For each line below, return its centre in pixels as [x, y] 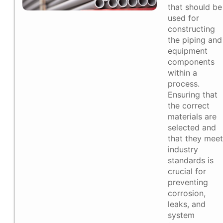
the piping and [195, 40]
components [191, 62]
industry [183, 150]
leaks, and [187, 204]
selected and [192, 128]
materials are [192, 117]
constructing [191, 29]
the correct [189, 106]
